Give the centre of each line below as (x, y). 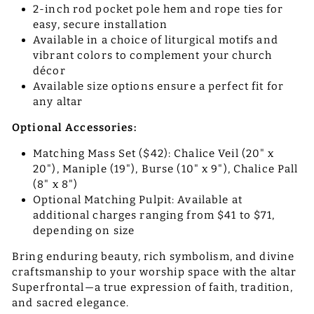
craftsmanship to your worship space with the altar (155, 272)
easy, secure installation (101, 24)
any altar (58, 101)
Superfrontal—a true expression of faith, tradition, (153, 287)
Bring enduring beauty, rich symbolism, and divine (153, 256)
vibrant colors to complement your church (152, 55)
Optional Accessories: (74, 127)
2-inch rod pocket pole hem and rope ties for (158, 9)
